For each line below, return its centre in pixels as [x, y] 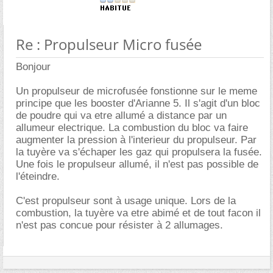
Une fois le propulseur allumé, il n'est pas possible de [137, 164]
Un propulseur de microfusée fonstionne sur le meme [136, 91]
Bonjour [33, 67]
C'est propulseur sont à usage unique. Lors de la [126, 201]
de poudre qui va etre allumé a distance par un [121, 115]
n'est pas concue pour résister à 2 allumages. [119, 225]
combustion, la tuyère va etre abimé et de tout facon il [138, 213]
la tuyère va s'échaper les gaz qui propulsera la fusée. [139, 152]
